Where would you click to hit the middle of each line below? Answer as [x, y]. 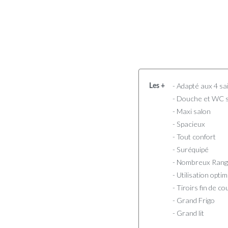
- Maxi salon [192, 111]
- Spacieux [189, 124]
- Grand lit [188, 213]
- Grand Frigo [194, 200]
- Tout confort [194, 136]
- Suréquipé [191, 149]
